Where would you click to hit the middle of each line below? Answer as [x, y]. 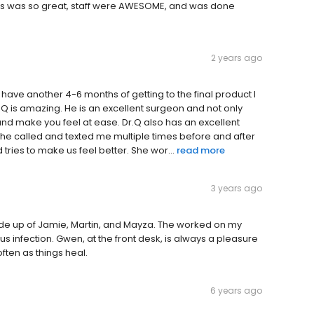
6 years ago [236, 291]
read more [201, 151]
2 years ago [237, 58]
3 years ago [237, 189]
